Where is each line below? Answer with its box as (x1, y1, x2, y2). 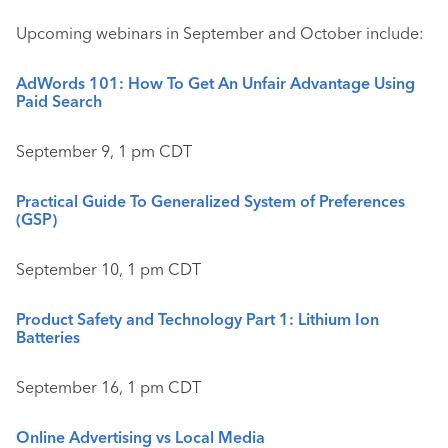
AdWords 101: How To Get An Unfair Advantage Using (16, 73, 415, 93)
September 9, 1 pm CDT (16, 141, 192, 161)
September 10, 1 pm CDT (16, 259, 201, 279)
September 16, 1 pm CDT (16, 377, 201, 397)
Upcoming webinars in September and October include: (16, 23, 424, 43)
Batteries (16, 327, 80, 347)
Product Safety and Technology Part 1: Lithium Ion (16, 309, 379, 329)
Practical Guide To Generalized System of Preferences (16, 191, 405, 211)
